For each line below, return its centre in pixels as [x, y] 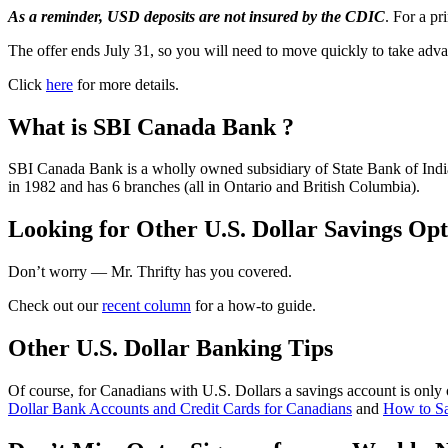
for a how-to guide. [253, 306]
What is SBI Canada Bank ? [151, 126]
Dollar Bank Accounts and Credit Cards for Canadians [180, 409]
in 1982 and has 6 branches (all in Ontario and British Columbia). [214, 187]
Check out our [55, 306]
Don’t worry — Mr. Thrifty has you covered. [150, 272]
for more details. [126, 84]
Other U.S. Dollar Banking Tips [170, 348]
